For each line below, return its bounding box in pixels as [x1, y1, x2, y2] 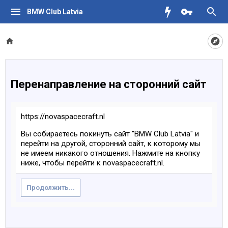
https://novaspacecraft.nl [21, 112, 105, 121]
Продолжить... [26, 184, 75, 191]
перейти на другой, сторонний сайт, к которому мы [21, 139, 201, 148]
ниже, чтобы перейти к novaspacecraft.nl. [21, 158, 164, 167]
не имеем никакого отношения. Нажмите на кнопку [21, 149, 200, 158]
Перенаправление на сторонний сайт [11, 78, 207, 91]
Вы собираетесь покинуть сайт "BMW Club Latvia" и [21, 129, 199, 138]
